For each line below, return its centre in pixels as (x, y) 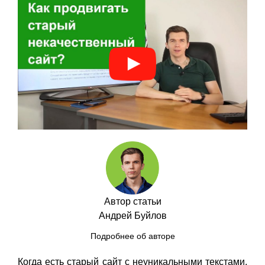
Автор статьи (132, 202)
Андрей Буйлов (132, 216)
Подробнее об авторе (132, 237)
